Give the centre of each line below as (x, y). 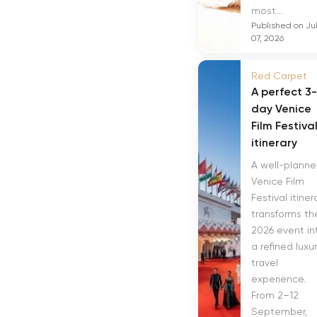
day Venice (281, 109)
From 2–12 (275, 295)
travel (265, 263)
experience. (278, 279)
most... (267, 11)
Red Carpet (279, 76)
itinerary (274, 143)
